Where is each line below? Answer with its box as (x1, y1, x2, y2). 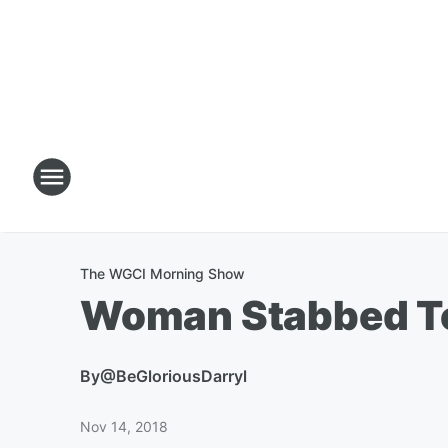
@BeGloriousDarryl (100, 366, 247, 386)
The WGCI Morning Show (80, 265, 245, 282)
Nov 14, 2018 (80, 418, 168, 435)
